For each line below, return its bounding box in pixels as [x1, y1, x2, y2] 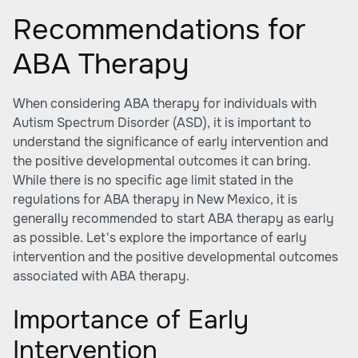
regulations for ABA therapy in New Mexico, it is [13, 191, 297, 208]
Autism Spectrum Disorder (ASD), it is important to [13, 114, 312, 131]
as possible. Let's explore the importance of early [13, 229, 307, 246]
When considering [13, 95, 124, 112]
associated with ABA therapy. [13, 268, 189, 284]
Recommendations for [13, 11, 305, 48]
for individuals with [200, 95, 316, 112]
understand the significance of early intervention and [13, 133, 328, 150]
